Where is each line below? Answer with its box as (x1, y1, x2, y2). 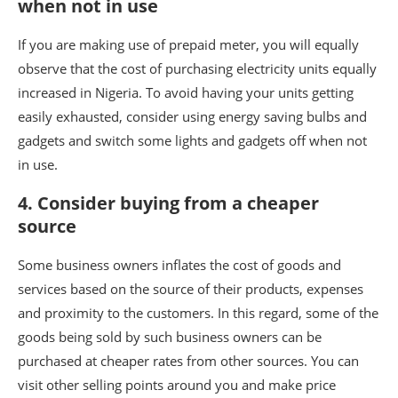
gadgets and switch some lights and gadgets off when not (18, 131, 367, 149)
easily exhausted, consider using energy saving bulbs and (18, 107, 367, 125)
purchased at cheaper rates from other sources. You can (18, 351, 359, 370)
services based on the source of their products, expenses (18, 279, 363, 298)
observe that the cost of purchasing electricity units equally (18, 59, 377, 77)
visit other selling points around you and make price (18, 375, 336, 394)
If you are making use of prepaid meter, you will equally (18, 35, 359, 53)
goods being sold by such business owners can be (18, 327, 322, 346)
